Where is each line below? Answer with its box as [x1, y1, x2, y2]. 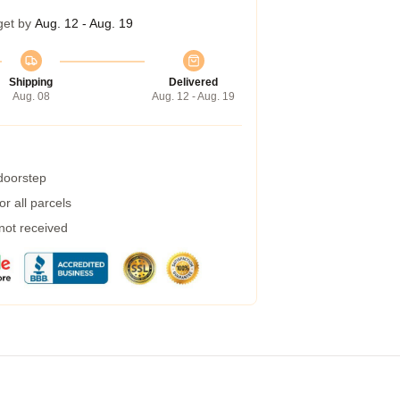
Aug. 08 [12, 90, 50, 103]
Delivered [169, 76, 218, 88]
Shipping [9, 76, 53, 88]
